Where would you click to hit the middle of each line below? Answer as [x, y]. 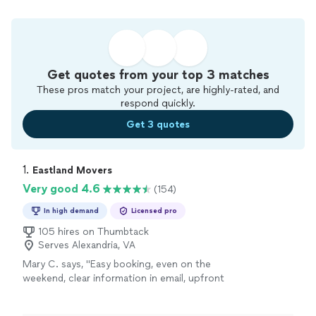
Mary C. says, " [56, 264]
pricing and [49, 292]
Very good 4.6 [61, 189]
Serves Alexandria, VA [87, 245]
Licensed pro [154, 211]
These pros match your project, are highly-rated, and [158, 90]
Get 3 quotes [158, 124]
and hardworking [175, 292]
